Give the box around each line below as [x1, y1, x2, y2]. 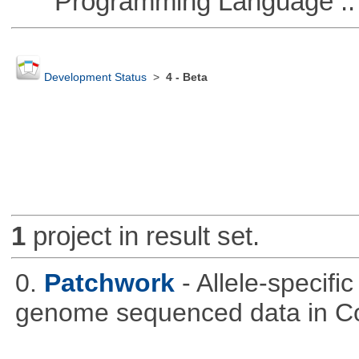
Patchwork [43, 268, 175, 297]
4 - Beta [165, 71, 208, 84]
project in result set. [25, 221, 260, 252]
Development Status [43, 71, 147, 84]
